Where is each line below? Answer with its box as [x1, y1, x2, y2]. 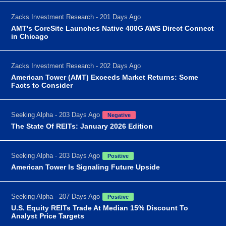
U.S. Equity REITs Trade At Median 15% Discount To [11, 203, 189, 212]
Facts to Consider [11, 81, 73, 89]
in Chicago [11, 32, 49, 40]
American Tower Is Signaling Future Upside [11, 162, 160, 171]
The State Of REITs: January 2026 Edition [11, 122, 153, 130]
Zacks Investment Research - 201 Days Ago [11, 13, 141, 21]
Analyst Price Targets [11, 211, 85, 220]
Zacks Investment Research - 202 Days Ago [11, 62, 141, 70]
